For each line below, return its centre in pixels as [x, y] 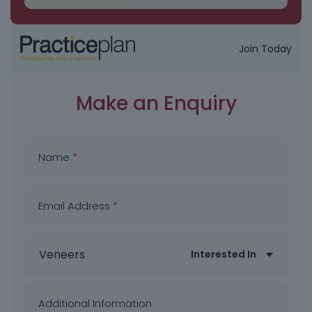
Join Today [265, 48]
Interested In [224, 255]
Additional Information [95, 303]
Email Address [76, 205]
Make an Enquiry [156, 104]
